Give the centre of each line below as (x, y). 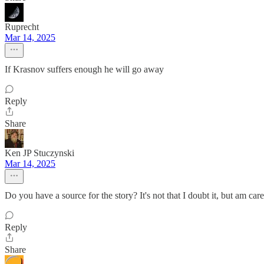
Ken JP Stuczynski (39, 153)
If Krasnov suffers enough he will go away (84, 69)
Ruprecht (22, 27)
